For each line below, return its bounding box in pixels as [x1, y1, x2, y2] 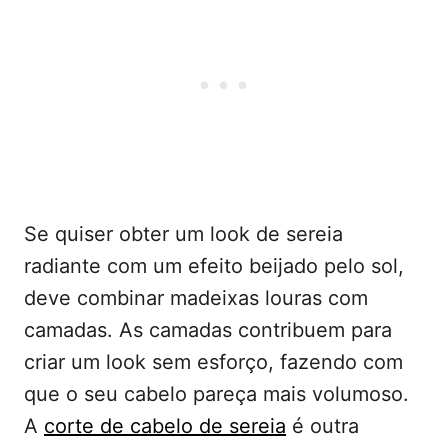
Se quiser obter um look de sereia [24, 222, 343, 247]
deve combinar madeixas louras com [24, 286, 368, 311]
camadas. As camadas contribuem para [24, 318, 392, 343]
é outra [286, 414, 359, 439]
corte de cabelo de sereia [44, 414, 286, 439]
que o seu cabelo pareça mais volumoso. [24, 382, 409, 407]
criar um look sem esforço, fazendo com [24, 350, 403, 375]
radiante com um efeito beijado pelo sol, [24, 254, 404, 279]
